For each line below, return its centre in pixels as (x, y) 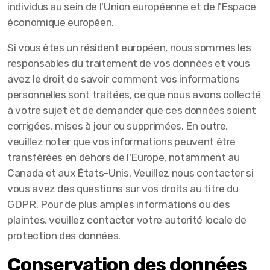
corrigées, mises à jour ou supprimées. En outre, (118, 126)
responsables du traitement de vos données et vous (129, 63)
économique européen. (61, 22)
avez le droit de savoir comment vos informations (124, 79)
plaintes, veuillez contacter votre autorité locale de (127, 220)
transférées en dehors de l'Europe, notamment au (124, 157)
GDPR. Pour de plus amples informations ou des (119, 204)
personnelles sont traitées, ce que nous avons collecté (134, 95)
